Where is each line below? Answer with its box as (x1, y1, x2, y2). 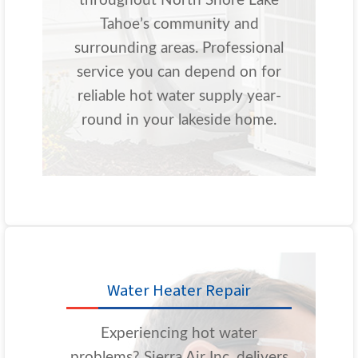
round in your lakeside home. (82, 113, 276, 129)
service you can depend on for (77, 65, 281, 81)
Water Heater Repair (107, 279, 251, 303)
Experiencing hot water (101, 326, 257, 342)
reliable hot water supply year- (77, 89, 281, 105)
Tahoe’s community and (99, 17, 259, 33)
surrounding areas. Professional (74, 41, 284, 57)
